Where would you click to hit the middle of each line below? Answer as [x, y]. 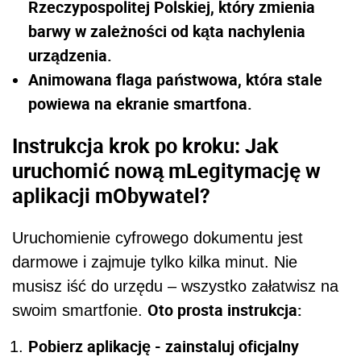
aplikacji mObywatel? [111, 195]
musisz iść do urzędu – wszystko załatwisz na [175, 286]
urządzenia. [70, 55]
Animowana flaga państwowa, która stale [175, 79]
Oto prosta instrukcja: [225, 309]
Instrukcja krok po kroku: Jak [145, 145]
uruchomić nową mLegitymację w [166, 170]
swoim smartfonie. [80, 310]
